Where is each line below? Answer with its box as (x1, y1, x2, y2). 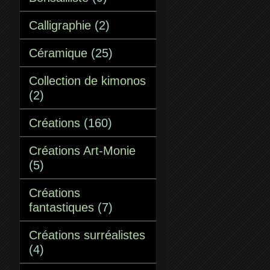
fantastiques (29, 201, 94, 214)
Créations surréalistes (29, 228, 145, 242)
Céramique (29, 46, 87, 60)
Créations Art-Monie (29, 144, 136, 157)
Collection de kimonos (29, 74, 146, 87)
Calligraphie (29, 19, 91, 32)
